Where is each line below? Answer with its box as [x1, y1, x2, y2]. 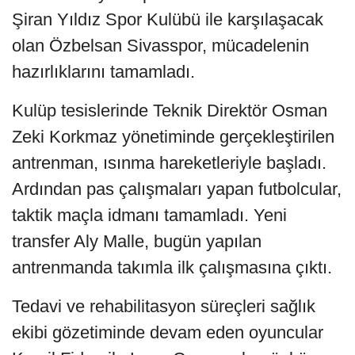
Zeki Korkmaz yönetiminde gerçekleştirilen [12, 126, 334, 147]
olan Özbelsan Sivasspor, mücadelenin [12, 35, 309, 55]
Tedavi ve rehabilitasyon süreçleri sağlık [12, 296, 315, 316]
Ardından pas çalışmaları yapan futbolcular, [12, 178, 342, 199]
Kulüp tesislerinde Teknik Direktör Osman [12, 100, 327, 120]
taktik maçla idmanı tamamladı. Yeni [12, 204, 287, 225]
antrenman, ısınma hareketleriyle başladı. [12, 152, 326, 173]
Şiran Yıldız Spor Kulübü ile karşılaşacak [12, 9, 323, 29]
